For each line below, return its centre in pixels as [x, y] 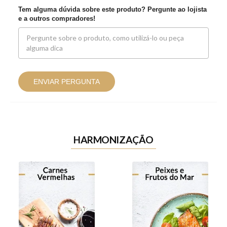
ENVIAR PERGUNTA [67, 82]
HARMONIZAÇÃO [113, 140]
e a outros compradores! [57, 19]
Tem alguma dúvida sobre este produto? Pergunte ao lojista [112, 10]
